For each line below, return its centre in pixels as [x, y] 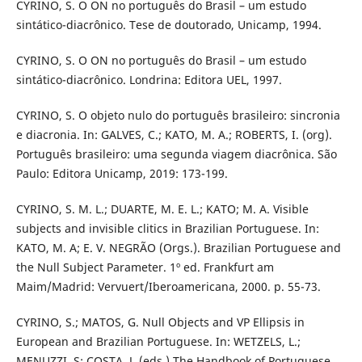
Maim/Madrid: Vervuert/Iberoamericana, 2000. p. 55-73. [168, 287]
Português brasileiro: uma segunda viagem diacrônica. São [176, 154]
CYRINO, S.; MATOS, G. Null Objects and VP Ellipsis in [160, 322]
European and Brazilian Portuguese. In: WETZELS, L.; [158, 342]
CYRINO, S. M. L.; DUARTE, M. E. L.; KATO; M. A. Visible [162, 209]
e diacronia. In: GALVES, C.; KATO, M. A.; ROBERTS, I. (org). [174, 135]
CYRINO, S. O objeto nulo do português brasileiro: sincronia [178, 115]
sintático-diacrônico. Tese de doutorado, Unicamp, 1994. [168, 24]
